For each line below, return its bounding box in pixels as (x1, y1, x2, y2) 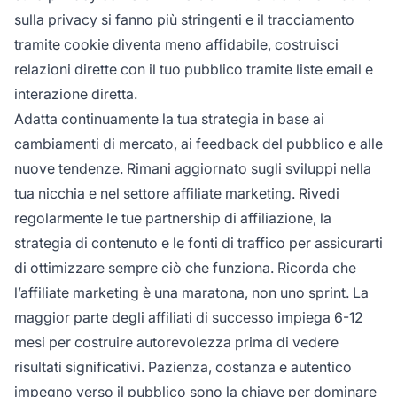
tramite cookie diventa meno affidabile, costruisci (14, 35, 339, 53)
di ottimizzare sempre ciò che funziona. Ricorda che (14, 258, 356, 276)
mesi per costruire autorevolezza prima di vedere (14, 332, 339, 351)
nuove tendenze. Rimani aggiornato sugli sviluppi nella (14, 159, 371, 177)
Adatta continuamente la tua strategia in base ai (14, 109, 324, 128)
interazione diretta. (14, 84, 137, 103)
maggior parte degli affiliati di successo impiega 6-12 (14, 307, 363, 326)
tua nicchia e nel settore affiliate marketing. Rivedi (14, 183, 339, 202)
